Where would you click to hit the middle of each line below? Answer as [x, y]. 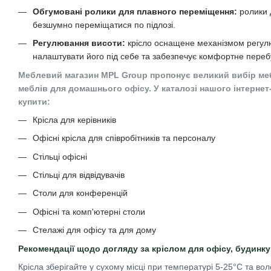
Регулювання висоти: [79, 43]
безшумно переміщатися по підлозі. [104, 24]
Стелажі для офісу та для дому [94, 230]
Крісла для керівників [74, 119]
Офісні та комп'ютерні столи [89, 211]
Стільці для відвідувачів [79, 175]
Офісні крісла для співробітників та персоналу [124, 138]
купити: [34, 101]
